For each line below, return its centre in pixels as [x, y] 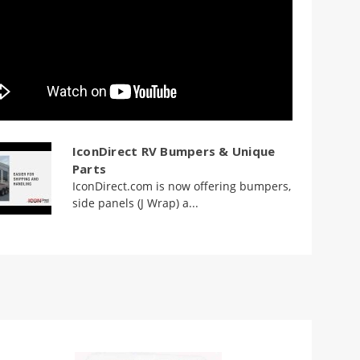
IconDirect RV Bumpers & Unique [174, 151]
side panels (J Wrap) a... [135, 202]
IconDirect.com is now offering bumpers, [181, 186]
